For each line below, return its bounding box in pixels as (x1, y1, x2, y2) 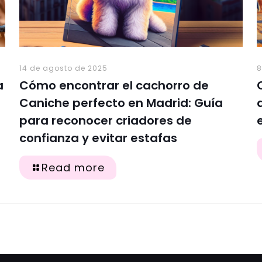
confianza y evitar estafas (19, 129, 177, 146)
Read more (41, 160, 105, 175)
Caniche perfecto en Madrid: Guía (19, 94, 223, 111)
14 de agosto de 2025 (19, 63, 108, 73)
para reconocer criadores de (19, 112, 192, 129)
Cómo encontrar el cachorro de (19, 77, 209, 94)
